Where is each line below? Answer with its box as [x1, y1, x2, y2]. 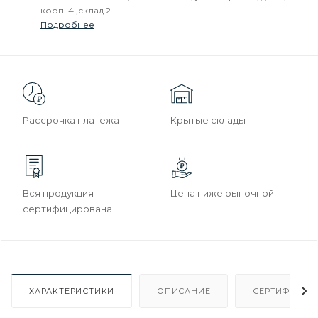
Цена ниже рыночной [170, 187, 274, 199]
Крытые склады [170, 114, 246, 126]
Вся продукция [23, 187, 94, 199]
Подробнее [40, 19, 94, 30]
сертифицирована [23, 203, 112, 214]
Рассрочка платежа [23, 114, 119, 126]
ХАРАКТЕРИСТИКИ [29, 285, 115, 296]
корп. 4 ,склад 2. [40, 5, 113, 16]
